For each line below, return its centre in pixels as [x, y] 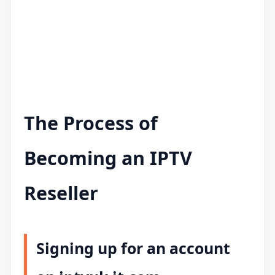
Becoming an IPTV [108, 158]
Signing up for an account [133, 248]
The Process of [91, 123]
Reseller [61, 193]
